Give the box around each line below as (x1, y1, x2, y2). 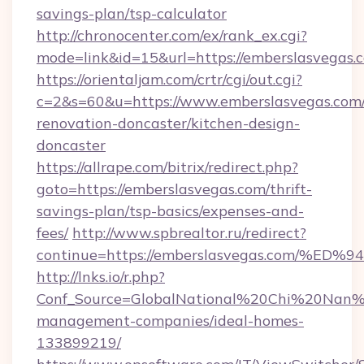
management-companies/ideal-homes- (37, 311, 304, 330)
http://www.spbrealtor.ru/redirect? (72, 223, 306, 242)
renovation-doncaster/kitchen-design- (37, 114, 300, 132)
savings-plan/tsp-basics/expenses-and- (37, 201, 304, 220)
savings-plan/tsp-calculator (37, 4, 227, 23)
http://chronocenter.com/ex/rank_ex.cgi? (37, 26, 307, 45)
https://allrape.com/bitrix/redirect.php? (37, 158, 298, 176)
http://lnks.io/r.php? (37, 267, 165, 286)
